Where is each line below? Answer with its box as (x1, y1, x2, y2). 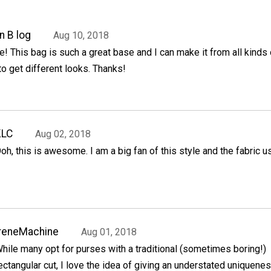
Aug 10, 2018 (53, 30, 109, 42)
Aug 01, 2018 (80, 226, 137, 238)
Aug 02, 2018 (34, 128, 91, 140)
